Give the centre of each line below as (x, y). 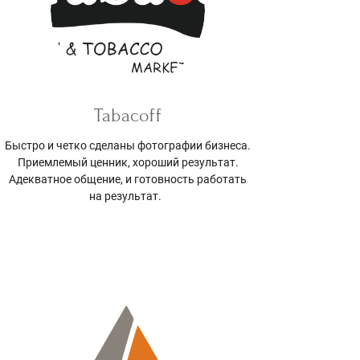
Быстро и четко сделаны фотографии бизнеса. (128, 145)
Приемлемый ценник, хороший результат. (128, 162)
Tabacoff (128, 115)
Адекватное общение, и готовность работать (128, 179)
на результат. (128, 196)
